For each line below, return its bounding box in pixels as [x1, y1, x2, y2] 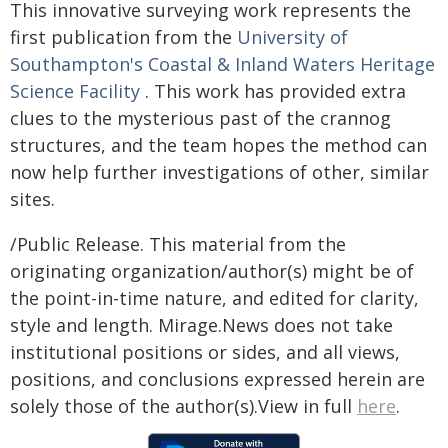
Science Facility [10, 78, 145, 103]
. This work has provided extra [145, 78, 406, 103]
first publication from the [10, 24, 237, 49]
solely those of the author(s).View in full [10, 393, 357, 418]
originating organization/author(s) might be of [10, 258, 414, 283]
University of [237, 24, 348, 49]
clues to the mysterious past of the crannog [10, 105, 391, 130]
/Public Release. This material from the [10, 231, 346, 256]
